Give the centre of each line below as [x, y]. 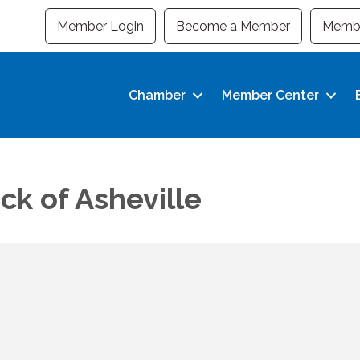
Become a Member [233, 26]
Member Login [100, 26]
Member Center [271, 96]
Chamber [157, 96]
